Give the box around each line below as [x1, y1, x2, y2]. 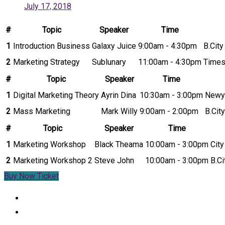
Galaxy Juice [92, 41, 136, 51]
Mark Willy [101, 106, 138, 117]
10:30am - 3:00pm [140, 90, 203, 100]
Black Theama [94, 140, 143, 150]
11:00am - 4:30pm [138, 57, 201, 67]
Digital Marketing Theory [13, 90, 99, 100]
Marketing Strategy [13, 57, 80, 67]
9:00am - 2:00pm [140, 106, 198, 117]
